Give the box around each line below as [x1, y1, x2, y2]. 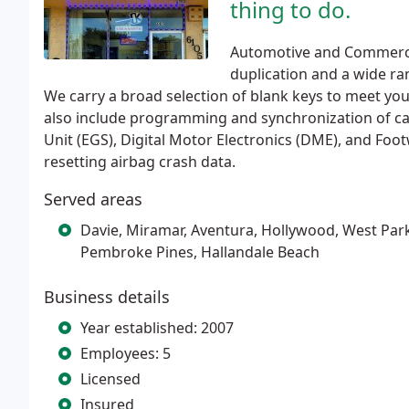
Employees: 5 [80, 343, 171, 363]
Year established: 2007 [80, 318, 234, 338]
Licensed [80, 369, 141, 389]
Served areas [44, 188, 142, 210]
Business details [44, 286, 170, 308]
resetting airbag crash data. [44, 152, 236, 172]
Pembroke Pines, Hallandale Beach [80, 242, 320, 262]
